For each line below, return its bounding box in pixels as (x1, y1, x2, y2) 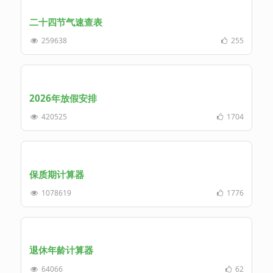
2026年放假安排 (29, 91, 97, 104)
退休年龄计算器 (29, 244, 93, 257)
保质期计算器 (29, 168, 84, 180)
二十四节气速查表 (29, 16, 102, 29)
